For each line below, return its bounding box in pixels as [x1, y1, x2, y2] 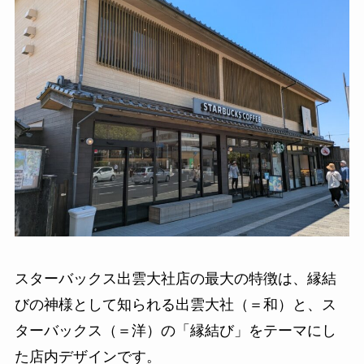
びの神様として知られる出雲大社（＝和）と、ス [14, 296, 336, 313]
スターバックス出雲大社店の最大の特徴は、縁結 [14, 270, 336, 287]
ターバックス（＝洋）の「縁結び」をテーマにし [14, 322, 336, 339]
